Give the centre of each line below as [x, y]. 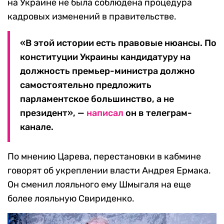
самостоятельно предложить [86, 85]
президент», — [53, 113]
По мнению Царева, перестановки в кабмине [104, 157]
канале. [37, 127]
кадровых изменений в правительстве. [92, 17]
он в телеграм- [158, 113]
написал [105, 113]
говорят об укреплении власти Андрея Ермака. [109, 171]
